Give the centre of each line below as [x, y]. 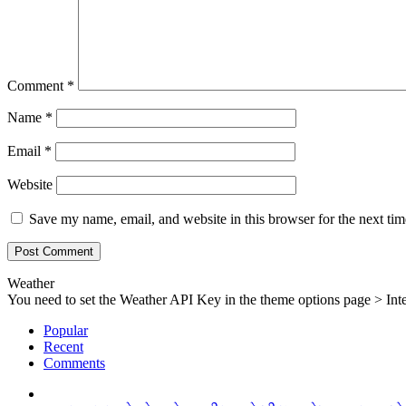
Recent [63, 347]
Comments [74, 363]
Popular [66, 331]
